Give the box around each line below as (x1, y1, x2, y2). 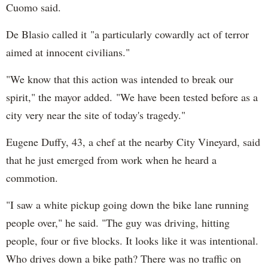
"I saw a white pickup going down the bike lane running (6, 197, 249, 212)
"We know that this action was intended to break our (6, 72, 233, 87)
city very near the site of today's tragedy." (6, 108, 185, 123)
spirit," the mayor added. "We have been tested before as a (6, 90, 258, 105)
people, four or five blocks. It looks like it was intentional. (6, 233, 258, 248)
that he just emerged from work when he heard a (6, 153, 217, 167)
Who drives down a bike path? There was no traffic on (6, 251, 241, 266)
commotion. (6, 170, 58, 185)
